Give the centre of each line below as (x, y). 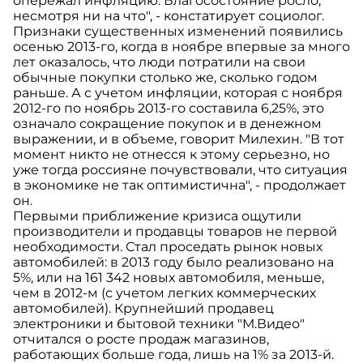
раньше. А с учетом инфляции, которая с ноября (178, 93)
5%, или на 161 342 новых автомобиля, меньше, (169, 278)
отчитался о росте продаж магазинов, (141, 340)
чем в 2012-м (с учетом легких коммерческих (164, 293)
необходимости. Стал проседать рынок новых (168, 247)
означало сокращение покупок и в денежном (167, 124)
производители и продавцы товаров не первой (175, 232)
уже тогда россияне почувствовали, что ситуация (180, 170)
